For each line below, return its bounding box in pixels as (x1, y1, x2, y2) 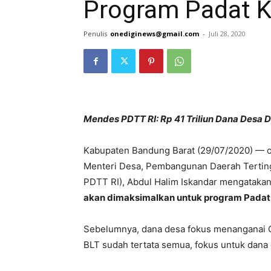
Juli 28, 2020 (209, 29, 246, 39)
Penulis (83, 29, 107, 39)
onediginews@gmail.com (110, 29, 199, 39)
